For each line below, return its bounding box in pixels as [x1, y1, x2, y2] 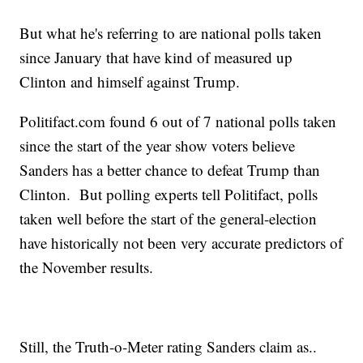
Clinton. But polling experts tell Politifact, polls [19, 184, 318, 205]
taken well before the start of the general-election [19, 208, 318, 229]
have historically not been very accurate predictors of [19, 233, 344, 254]
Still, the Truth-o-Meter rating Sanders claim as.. [19, 336, 318, 357]
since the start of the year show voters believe [19, 135, 296, 156]
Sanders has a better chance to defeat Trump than [19, 160, 321, 181]
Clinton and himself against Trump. [19, 71, 241, 92]
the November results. [19, 257, 154, 278]
